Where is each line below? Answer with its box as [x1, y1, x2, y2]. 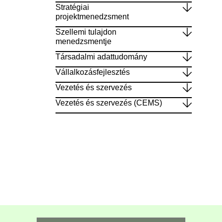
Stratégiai [55, 2, 89, 11]
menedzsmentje [55, 37, 111, 46]
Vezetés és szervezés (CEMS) [55, 98, 162, 107]
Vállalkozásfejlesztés [55, 67, 130, 76]
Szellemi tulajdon [55, 27, 116, 36]
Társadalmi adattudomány [55, 52, 147, 61]
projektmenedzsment [55, 12, 129, 21]
